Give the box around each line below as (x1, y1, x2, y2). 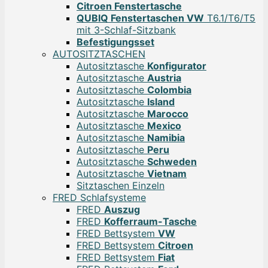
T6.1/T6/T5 (204, 12, 255, 25)
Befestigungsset (77, 36, 154, 48)
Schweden (147, 156, 197, 168)
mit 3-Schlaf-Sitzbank (77, 24, 176, 36)
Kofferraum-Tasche (104, 215, 197, 228)
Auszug (104, 203, 140, 216)
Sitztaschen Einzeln (77, 179, 165, 192)
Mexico (147, 120, 181, 132)
